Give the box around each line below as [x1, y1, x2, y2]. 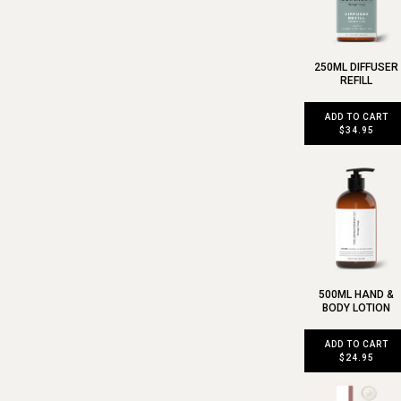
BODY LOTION [322, 301, 391, 314]
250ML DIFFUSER [314, 61, 399, 74]
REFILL [340, 74, 373, 88]
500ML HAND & [319, 287, 395, 301]
